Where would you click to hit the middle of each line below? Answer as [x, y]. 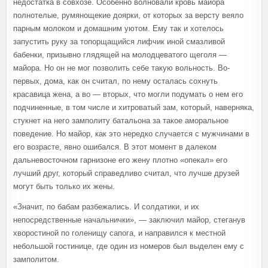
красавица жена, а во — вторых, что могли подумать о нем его [128, 94]
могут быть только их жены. [64, 186]
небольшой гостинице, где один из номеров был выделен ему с [129, 246]
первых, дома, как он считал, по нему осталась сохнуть [115, 81]
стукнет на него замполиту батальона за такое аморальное [121, 120]
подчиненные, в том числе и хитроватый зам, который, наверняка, [134, 107]
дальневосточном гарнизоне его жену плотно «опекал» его [120, 160]
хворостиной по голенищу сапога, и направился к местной [119, 233]
